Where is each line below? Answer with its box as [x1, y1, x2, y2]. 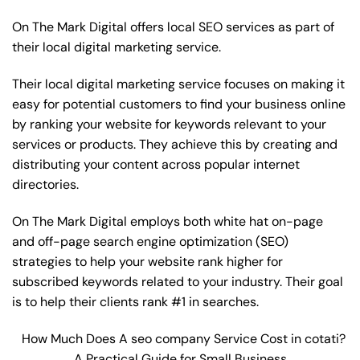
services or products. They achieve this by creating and [12, 136, 337, 153]
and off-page [12, 232, 93, 250]
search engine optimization [93, 232, 252, 250]
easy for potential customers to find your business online [12, 96, 346, 113]
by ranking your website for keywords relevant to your [12, 116, 326, 133]
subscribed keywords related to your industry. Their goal [12, 272, 343, 290]
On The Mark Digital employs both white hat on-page [12, 212, 323, 230]
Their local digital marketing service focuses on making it [12, 76, 345, 93]
